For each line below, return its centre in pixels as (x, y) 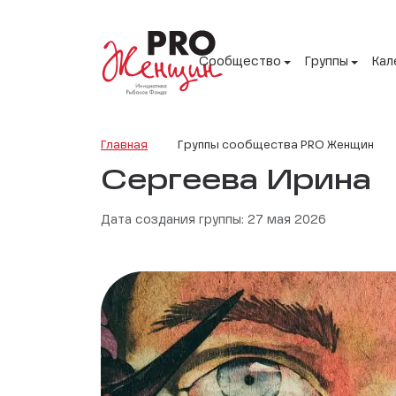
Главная (124, 145)
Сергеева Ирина (236, 181)
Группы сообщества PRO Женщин (276, 145)
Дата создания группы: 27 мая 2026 (213, 220)
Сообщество (240, 62)
